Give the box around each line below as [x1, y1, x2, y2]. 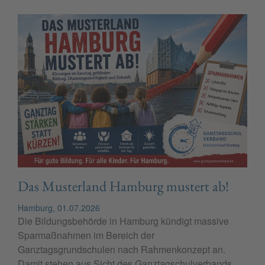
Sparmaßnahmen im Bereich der [18, 228, 154, 243]
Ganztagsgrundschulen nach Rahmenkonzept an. [18, 243, 225, 257]
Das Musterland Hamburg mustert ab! [18, 177, 229, 196]
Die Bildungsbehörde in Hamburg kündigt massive [18, 214, 229, 228]
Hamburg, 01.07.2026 [18, 202, 100, 214]
